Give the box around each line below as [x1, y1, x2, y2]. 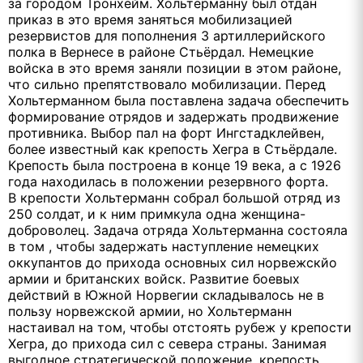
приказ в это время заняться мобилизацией [8, 11, 293, 28]
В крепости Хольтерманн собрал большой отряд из [8, 190, 340, 207]
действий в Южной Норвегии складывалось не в [8, 287, 324, 304]
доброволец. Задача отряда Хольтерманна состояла [8, 222, 348, 239]
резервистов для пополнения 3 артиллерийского [8, 28, 326, 45]
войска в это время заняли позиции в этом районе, [8, 60, 341, 77]
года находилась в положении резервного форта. [8, 173, 328, 190]
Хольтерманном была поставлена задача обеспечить [8, 92, 349, 109]
